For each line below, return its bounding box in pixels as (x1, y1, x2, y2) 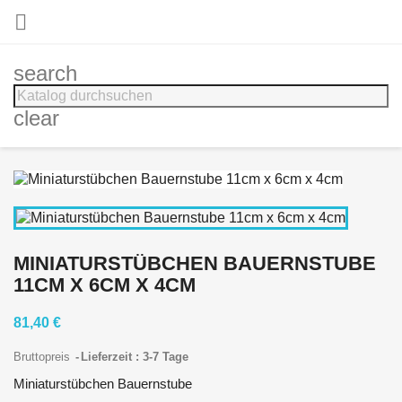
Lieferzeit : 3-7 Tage (81, 349, 188, 363)
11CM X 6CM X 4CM (13, 273, 196, 296)
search (13, 61, 77, 85)
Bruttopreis (13, 349, 74, 363)
